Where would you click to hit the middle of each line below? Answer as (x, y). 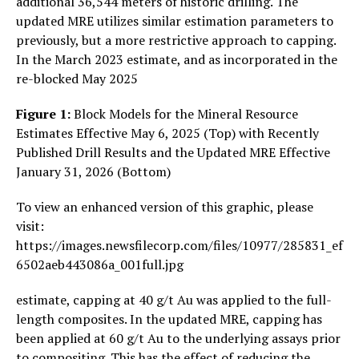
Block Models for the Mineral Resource (186, 113)
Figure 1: (45, 113)
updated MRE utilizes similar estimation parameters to (175, 20)
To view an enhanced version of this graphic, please (165, 206)
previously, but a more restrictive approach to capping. (176, 40)
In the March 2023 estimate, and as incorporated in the (177, 59)
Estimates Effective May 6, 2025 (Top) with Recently (167, 133)
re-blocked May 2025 (77, 78)
